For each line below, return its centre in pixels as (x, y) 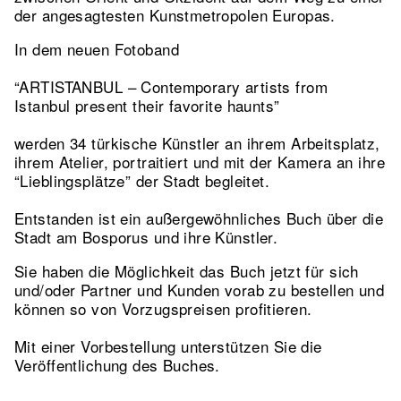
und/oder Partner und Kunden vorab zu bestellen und (200, 290)
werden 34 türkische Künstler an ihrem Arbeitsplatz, (197, 143)
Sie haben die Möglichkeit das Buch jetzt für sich (187, 271)
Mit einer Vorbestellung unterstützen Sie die (168, 346)
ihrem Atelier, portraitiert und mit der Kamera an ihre (200, 162)
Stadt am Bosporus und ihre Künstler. (149, 237)
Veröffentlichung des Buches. (117, 365)
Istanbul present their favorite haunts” (149, 105)
